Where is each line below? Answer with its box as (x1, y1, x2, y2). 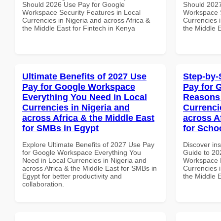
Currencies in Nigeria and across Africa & (22, 16, 150, 24)
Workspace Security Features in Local (22, 8, 141, 16)
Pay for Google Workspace (22, 81, 135, 92)
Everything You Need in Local (22, 92, 147, 102)
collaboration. (22, 180, 64, 188)
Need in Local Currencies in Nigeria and (22, 156, 147, 164)
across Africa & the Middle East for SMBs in (22, 164, 157, 172)
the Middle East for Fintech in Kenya (22, 24, 135, 32)
